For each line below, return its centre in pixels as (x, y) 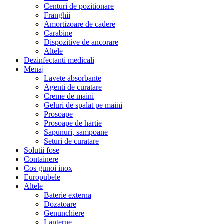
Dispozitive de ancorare (81, 42)
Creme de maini (69, 96)
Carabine (58, 33)
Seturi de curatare (71, 141)
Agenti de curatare (73, 87)
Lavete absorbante (73, 78)
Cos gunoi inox (48, 168)
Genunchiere (64, 213)
